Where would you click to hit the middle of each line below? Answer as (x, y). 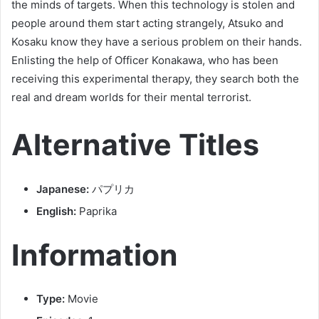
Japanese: (63, 189)
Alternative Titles (135, 145)
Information (95, 255)
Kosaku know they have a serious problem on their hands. (157, 42)
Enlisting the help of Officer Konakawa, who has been (145, 61)
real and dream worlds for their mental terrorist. (131, 98)
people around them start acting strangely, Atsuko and (147, 23)
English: (56, 211)
